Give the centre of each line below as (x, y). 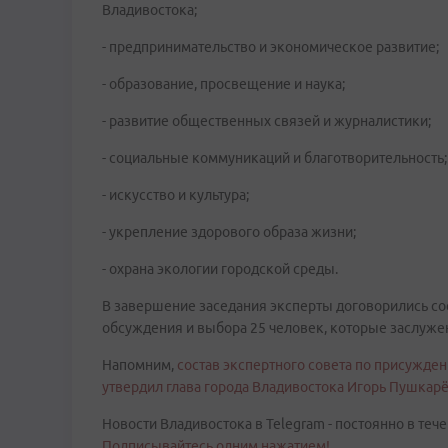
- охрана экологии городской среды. (220, 269)
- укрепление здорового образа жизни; (229, 232)
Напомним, (139, 365)
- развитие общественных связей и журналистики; (266, 121)
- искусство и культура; (175, 195)
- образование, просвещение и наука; (223, 84)
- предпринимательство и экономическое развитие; (270, 47)
